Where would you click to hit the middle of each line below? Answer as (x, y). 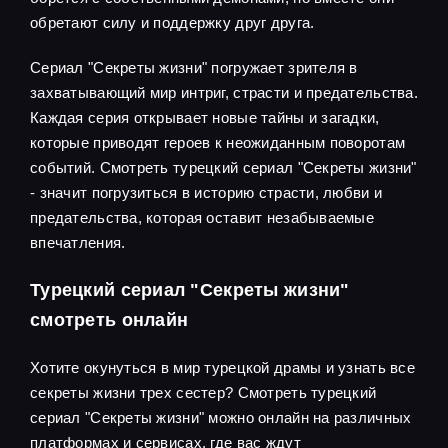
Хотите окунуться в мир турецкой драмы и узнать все (222, 368)
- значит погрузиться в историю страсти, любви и (206, 193)
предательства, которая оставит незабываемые (202, 218)
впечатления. (78, 243)
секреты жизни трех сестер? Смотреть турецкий (203, 393)
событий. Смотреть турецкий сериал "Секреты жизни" (223, 168)
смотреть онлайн (109, 320)
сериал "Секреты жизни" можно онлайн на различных (221, 418)
